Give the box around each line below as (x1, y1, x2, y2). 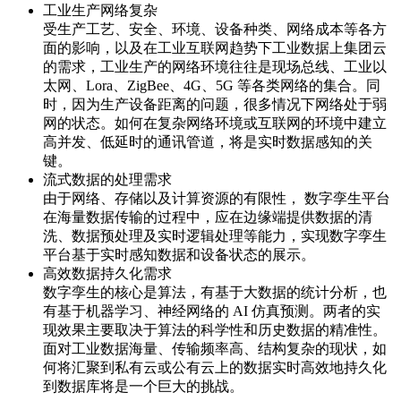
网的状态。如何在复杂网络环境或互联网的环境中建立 (43, 115, 387, 132)
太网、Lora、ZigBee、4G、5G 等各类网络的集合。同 (43, 78, 380, 94)
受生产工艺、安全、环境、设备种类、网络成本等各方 (43, 21, 387, 38)
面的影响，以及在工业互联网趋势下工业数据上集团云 (43, 40, 387, 56)
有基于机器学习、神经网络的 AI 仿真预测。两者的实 (43, 303, 380, 320)
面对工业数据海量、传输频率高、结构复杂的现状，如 (43, 341, 387, 357)
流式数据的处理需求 (43, 172, 172, 188)
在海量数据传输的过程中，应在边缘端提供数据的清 (43, 209, 372, 226)
